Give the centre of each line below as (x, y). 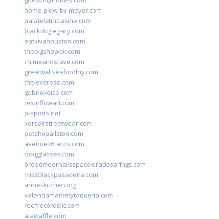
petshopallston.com (54, 134)
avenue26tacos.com (54, 144)
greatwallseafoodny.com (61, 72)
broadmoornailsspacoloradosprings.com (85, 164)
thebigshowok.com (52, 52)
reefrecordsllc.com (52, 206)
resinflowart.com (49, 103)
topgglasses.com (49, 154)
